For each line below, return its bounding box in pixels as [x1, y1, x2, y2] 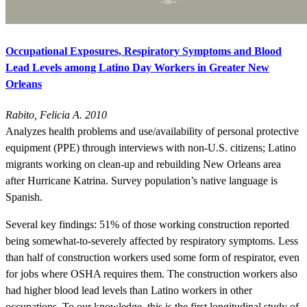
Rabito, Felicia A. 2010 [5, 109, 107, 121]
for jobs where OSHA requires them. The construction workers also [5, 268, 297, 280]
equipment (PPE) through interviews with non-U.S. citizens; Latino [5, 142, 296, 154]
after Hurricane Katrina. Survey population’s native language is [5, 175, 278, 187]
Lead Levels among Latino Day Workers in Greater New [5, 62, 269, 74]
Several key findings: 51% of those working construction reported [5, 219, 289, 231]
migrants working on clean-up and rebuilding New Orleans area [5, 158, 281, 171]
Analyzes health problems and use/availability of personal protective [5, 125, 299, 138]
